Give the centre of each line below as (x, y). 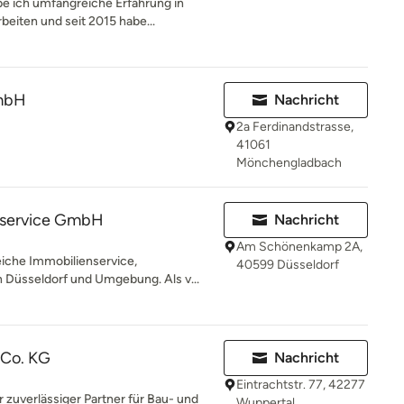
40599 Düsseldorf (288, 265)
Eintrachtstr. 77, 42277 (301, 385)
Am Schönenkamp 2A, (299, 247)
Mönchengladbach (289, 163)
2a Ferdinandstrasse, (295, 127)
